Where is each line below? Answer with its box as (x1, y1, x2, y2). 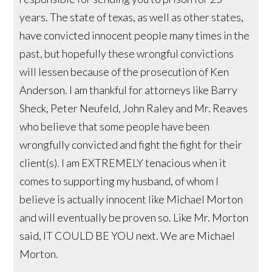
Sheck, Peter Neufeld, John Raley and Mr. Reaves (19, 101, 248, 115)
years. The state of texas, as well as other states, (19, 10, 244, 24)
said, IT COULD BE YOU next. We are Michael (19, 228, 236, 242)
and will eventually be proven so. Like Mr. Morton (19, 210, 249, 224)
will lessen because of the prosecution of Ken (19, 64, 229, 78)
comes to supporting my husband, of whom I (19, 174, 219, 188)
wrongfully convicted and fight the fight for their (19, 137, 243, 151)
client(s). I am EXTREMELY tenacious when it (19, 155, 227, 169)
